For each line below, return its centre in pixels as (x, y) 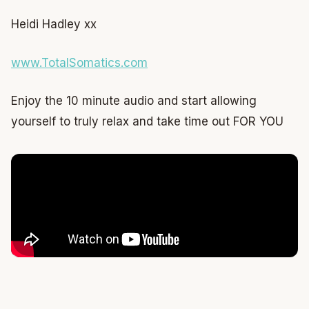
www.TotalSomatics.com (79, 62)
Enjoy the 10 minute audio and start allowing (134, 101)
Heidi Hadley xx (54, 24)
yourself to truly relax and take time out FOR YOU (147, 122)
